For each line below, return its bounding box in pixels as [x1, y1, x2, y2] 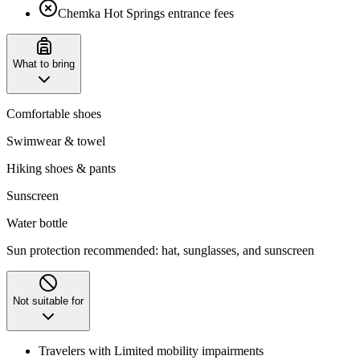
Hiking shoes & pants [6, 161, 116, 175]
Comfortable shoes [6, 106, 101, 121]
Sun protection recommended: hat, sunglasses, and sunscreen [6, 243, 314, 257]
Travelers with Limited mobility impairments [39, 343, 264, 358]
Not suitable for [13, 294, 84, 307]
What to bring [13, 57, 75, 70]
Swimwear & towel [6, 133, 105, 148]
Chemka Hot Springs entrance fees [58, 6, 234, 20]
